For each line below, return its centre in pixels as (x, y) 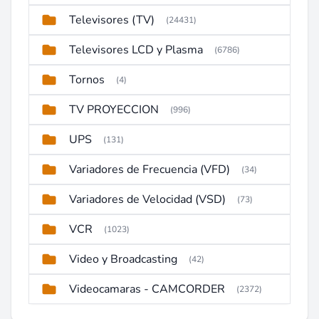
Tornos (87, 80)
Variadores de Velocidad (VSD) (147, 199)
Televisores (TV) (112, 20)
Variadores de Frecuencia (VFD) (150, 169)
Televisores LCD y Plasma (136, 50)
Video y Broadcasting (123, 259)
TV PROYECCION (114, 110)
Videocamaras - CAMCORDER (147, 289)
